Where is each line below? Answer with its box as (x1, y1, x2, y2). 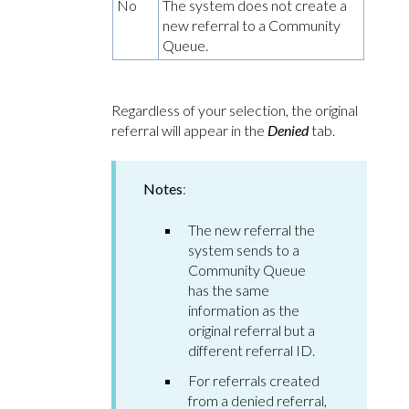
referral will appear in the (111, 121, 267, 140)
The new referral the (188, 220, 315, 238)
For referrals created (188, 371, 320, 389)
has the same (188, 280, 269, 299)
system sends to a (188, 240, 299, 258)
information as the (188, 300, 299, 319)
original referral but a (188, 320, 315, 339)
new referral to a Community (163, 16, 341, 34)
